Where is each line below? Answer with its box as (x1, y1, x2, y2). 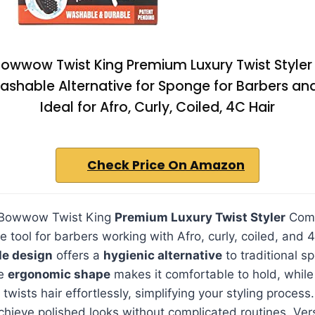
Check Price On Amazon (87, 156, 245, 174)
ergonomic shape (8, 266, 110, 281)
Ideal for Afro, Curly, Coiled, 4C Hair (40, 97, 275, 117)
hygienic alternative (103, 247, 222, 262)
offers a (53, 247, 103, 262)
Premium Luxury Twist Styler (115, 210, 285, 224)
